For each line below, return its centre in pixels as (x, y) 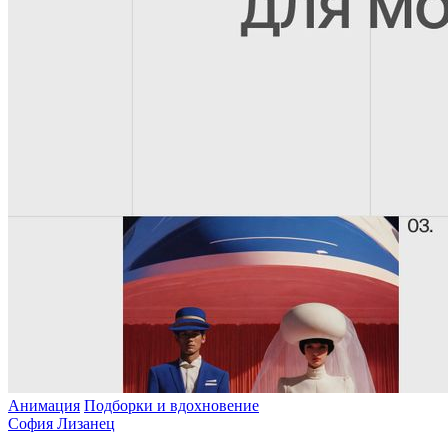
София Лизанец (61, 423)
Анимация (44, 405)
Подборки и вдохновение (171, 405)
